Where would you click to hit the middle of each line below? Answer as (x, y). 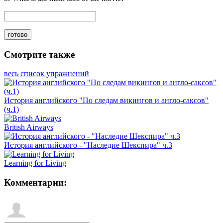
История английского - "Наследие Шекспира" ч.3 (88, 145)
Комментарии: (35, 183)
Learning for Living (35, 163)
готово (18, 34)
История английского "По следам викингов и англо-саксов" (106, 101)
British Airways (29, 127)
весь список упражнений (47, 74)
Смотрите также (39, 54)
